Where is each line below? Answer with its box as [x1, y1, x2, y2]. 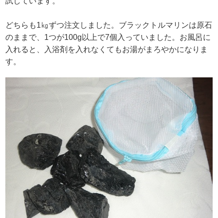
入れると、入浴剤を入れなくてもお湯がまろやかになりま [5, 45, 208, 54]
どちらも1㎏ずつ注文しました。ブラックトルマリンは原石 [5, 21, 213, 29]
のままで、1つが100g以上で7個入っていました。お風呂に [5, 33, 211, 41]
